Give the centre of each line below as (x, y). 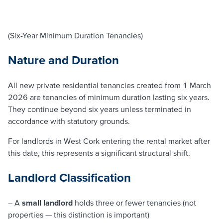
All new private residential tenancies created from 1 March (110, 85)
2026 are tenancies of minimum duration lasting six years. (109, 97)
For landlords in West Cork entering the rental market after (109, 141)
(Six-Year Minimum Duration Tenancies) (75, 36)
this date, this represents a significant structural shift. (99, 153)
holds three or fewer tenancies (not (134, 202)
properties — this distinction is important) (79, 214)
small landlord (47, 202)
